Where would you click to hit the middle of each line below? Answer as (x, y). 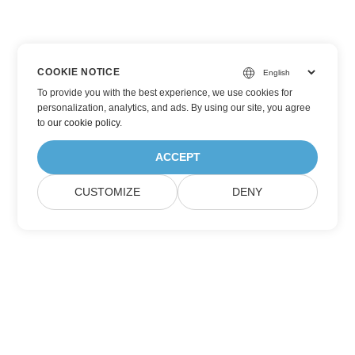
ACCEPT (177, 157)
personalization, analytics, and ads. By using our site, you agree (174, 108)
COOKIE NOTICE (79, 72)
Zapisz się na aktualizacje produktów (177, 321)
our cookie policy (84, 123)
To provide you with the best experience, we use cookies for (165, 93)
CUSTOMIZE (108, 192)
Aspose (177, 337)
